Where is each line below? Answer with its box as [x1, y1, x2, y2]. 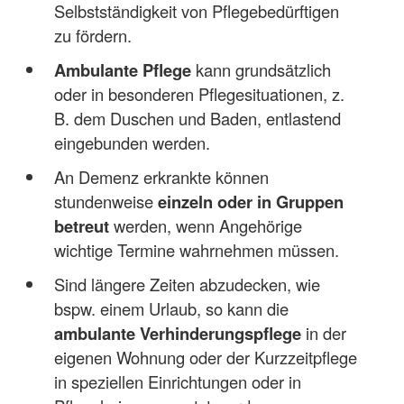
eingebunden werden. [53, 131, 210, 155]
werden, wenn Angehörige [108, 214, 302, 238]
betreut [53, 214, 109, 239]
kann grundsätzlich [190, 58, 331, 82]
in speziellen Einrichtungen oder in [53, 370, 301, 394]
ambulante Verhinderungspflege [53, 321, 301, 346]
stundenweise [53, 189, 158, 214]
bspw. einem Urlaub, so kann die [53, 297, 289, 321]
